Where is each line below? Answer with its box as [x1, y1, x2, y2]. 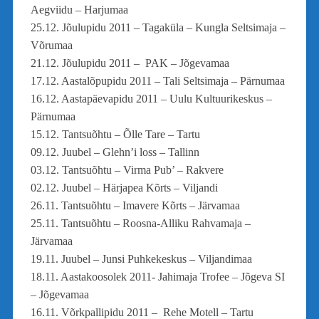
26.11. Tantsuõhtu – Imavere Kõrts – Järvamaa [30, 199, 240, 211]
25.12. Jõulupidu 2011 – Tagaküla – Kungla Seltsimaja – [30, 21, 286, 33]
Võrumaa [30, 38, 73, 51]
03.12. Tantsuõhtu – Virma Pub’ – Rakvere [30, 163, 224, 176]
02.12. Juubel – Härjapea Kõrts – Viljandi [30, 181, 218, 194]
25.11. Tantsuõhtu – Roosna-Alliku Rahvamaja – [30, 216, 251, 229]
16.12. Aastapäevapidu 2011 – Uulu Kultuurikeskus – [30, 92, 272, 105]
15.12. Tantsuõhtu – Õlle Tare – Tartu [30, 127, 200, 140]
